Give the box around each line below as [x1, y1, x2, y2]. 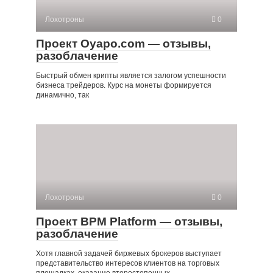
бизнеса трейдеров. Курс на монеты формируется [36, 81, 211, 90]
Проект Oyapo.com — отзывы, [36, 37, 211, 51]
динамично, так [36, 91, 89, 100]
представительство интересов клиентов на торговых [36, 259, 219, 268]
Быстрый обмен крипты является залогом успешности [36, 71, 226, 80]
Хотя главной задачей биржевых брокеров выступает [36, 249, 222, 258]
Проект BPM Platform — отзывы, [36, 215, 222, 229]
